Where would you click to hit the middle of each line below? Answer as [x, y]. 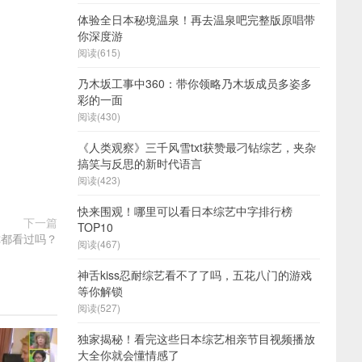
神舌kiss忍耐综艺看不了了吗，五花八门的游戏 [195, 275]
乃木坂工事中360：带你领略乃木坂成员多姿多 [195, 83]
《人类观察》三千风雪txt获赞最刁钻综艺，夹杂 [197, 147]
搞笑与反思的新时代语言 [140, 163]
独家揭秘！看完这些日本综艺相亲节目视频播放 [196, 339]
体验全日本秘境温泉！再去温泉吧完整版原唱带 [196, 19]
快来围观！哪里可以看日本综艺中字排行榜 [185, 211]
